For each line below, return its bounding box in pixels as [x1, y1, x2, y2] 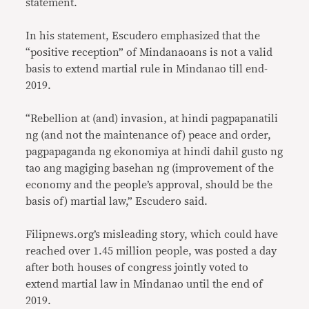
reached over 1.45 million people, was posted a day [26, 246, 277, 257]
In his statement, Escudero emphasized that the [26, 30, 261, 41]
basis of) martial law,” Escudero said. [26, 196, 208, 207]
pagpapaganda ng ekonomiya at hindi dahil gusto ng [26, 146, 283, 157]
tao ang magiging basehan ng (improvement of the [26, 163, 275, 174]
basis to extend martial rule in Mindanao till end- [26, 63, 268, 74]
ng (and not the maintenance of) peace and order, [26, 130, 272, 141]
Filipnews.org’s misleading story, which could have [26, 229, 279, 240]
